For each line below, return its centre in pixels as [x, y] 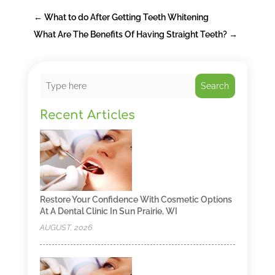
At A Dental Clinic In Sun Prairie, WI [108, 211]
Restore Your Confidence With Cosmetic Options [136, 199]
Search [215, 86]
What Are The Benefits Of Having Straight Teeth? [130, 34]
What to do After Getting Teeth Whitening [126, 17]
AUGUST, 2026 [66, 227]
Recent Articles [87, 115]
